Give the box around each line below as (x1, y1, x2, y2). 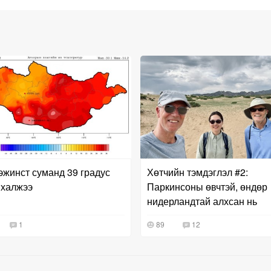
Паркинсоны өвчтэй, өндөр (146, 179, 267, 194)
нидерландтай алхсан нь (146, 194, 257, 208)
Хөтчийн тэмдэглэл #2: (146, 165, 248, 179)
